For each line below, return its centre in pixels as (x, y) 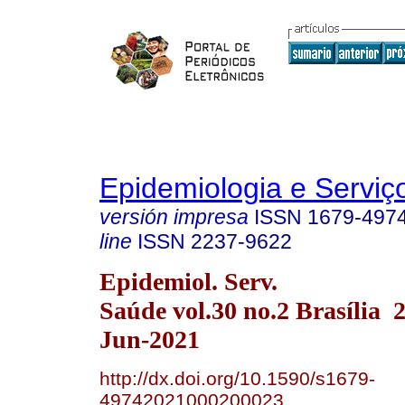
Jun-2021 (150, 339)
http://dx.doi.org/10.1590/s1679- (237, 378)
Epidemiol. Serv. (188, 281)
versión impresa (174, 217)
